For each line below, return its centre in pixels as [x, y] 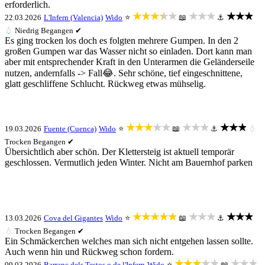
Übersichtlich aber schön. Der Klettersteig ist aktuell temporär [119, 152]
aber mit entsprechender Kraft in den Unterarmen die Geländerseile [130, 62]
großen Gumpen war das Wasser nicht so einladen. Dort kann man [128, 51]
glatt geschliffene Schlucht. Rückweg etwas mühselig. [105, 84]
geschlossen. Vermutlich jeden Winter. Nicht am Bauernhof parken [129, 162]
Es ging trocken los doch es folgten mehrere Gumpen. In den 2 [122, 41]
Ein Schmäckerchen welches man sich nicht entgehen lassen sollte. [129, 241]
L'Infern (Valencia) [73, 17]
